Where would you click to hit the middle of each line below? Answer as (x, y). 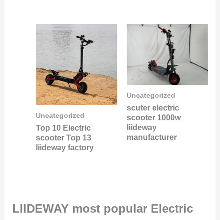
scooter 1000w (154, 117)
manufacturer (152, 137)
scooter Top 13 (63, 137)
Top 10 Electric (63, 128)
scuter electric (153, 108)
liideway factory (65, 147)
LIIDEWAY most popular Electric (102, 209)
